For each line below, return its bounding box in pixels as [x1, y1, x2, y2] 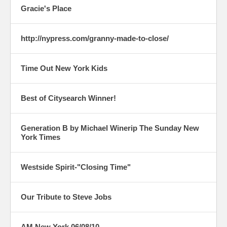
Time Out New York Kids [21, 64, 107, 73]
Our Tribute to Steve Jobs [21, 193, 111, 202]
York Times [21, 133, 60, 142]
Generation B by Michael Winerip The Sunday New [21, 124, 199, 133]
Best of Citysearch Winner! [21, 94, 116, 103]
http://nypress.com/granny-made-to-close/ [21, 34, 169, 43]
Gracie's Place [21, 4, 71, 13]
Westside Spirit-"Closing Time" [21, 163, 131, 172]
